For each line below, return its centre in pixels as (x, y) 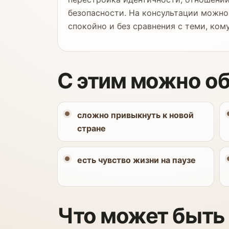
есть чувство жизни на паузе (136, 160)
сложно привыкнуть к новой (135, 115)
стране (91, 128)
